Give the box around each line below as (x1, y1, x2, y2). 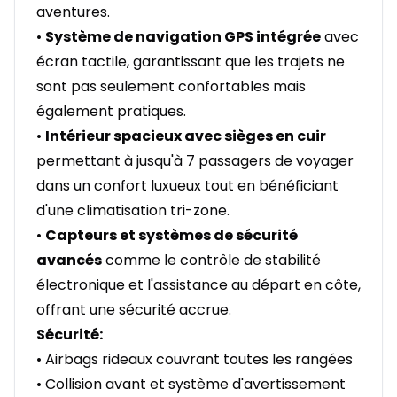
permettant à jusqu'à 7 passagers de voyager (36, 151, 354, 172)
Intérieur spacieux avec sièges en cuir (45, 126, 326, 147)
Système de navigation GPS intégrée (45, 27, 321, 48)
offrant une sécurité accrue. (36, 300, 231, 321)
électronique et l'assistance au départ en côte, (36, 275, 361, 296)
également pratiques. (36, 101, 186, 122)
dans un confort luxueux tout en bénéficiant (36, 175, 339, 197)
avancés (36, 250, 102, 271)
